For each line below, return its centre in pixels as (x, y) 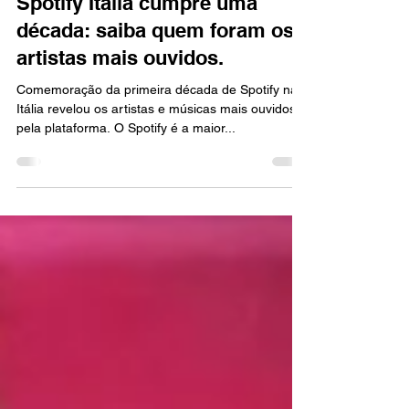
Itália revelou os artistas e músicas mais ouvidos (156, 145)
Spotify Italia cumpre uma (137, 39)
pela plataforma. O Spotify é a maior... (126, 164)
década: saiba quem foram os (155, 67)
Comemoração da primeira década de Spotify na (157, 126)
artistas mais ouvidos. (120, 94)
